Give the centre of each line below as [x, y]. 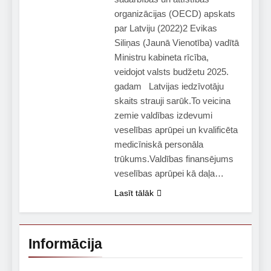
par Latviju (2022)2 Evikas [165, 28]
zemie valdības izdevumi [163, 115]
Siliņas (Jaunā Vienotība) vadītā [176, 42]
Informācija [65, 243]
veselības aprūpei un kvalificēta [176, 129]
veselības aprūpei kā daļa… [169, 173]
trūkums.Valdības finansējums [174, 158]
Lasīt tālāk [134, 193]
